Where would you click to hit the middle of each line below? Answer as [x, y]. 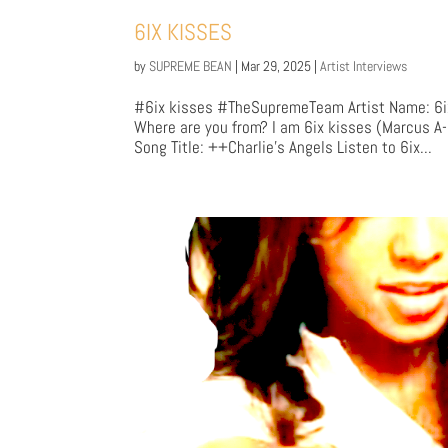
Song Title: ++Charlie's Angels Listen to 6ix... [283, 147]
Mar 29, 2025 [276, 66]
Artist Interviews [364, 66]
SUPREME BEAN [191, 66]
